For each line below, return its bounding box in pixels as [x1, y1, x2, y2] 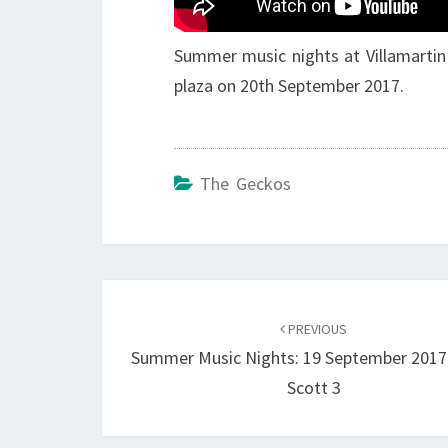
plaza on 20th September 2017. [174, 74, 404, 97]
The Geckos [200, 172, 291, 195]
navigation [101, 315, 240, 351]
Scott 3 [286, 376, 341, 399]
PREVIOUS [285, 320, 348, 338]
